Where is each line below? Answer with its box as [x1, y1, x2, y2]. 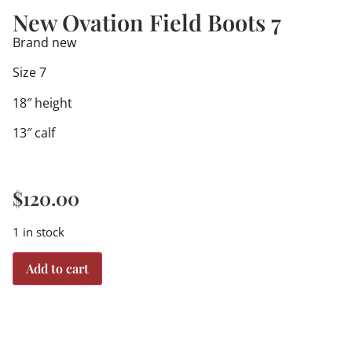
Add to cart [26, 259, 89, 277]
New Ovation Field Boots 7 [13, 7, 281, 37]
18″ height [13, 93, 72, 112]
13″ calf [13, 124, 55, 142]
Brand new [13, 34, 76, 51]
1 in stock [13, 224, 64, 240]
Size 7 [13, 64, 46, 82]
